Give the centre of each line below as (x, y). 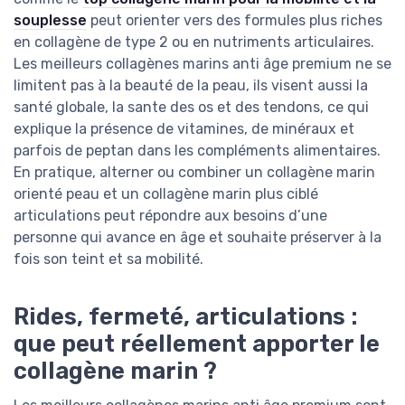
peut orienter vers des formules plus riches (235, 20)
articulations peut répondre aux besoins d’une (170, 215)
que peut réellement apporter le (197, 343)
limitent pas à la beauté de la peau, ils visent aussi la (191, 85)
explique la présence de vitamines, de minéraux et (184, 128)
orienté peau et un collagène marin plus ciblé (166, 193)
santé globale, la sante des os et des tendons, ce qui (191, 107)
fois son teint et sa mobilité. (108, 259)
